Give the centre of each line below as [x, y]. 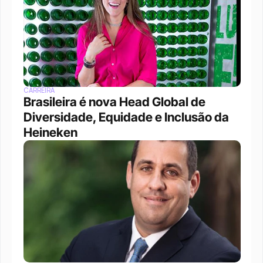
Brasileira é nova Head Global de [114, 102]
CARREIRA [39, 90]
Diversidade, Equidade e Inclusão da [126, 117]
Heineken [50, 132]
